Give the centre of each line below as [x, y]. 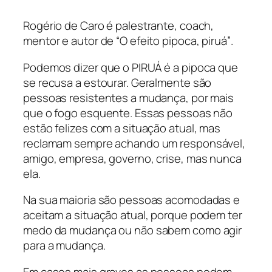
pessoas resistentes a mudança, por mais [129, 97]
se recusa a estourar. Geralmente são [117, 82]
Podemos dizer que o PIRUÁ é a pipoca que [131, 67]
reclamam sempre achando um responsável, [134, 143]
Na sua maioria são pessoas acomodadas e [132, 200]
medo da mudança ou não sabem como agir [133, 230]
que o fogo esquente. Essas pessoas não [128, 113]
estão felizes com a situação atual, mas [122, 128]
